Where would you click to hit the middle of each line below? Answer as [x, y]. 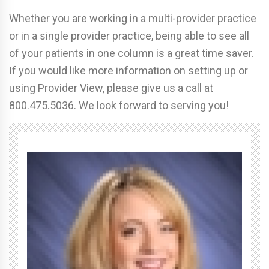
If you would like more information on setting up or [128, 71]
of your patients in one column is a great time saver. [131, 53]
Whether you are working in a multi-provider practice [133, 19]
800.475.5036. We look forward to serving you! [119, 106]
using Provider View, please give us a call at [111, 88]
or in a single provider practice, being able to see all [129, 36]
